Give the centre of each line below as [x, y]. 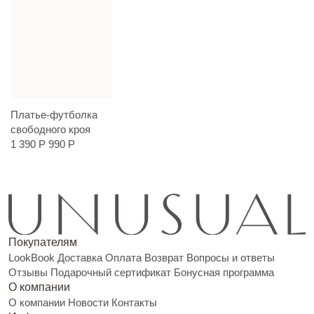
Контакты [134, 302]
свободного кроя [50, 130]
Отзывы [28, 272]
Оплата [123, 257]
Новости [88, 302]
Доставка [80, 257]
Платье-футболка [54, 115]
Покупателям [43, 242]
